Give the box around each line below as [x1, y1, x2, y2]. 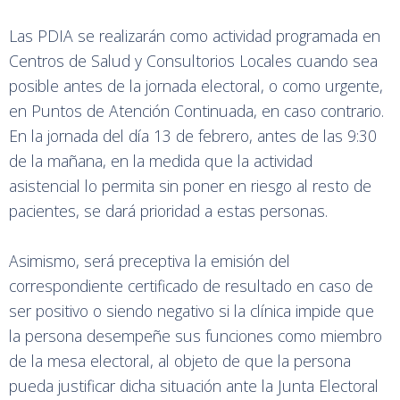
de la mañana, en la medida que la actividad [9, 150, 312, 171]
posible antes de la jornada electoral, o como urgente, [9, 75, 383, 96]
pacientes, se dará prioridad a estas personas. [9, 200, 328, 221]
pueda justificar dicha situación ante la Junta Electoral [9, 375, 379, 396]
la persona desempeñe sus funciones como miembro [9, 325, 382, 346]
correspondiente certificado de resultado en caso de [9, 275, 373, 296]
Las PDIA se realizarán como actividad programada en [9, 25, 380, 46]
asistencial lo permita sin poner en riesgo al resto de [9, 175, 371, 196]
